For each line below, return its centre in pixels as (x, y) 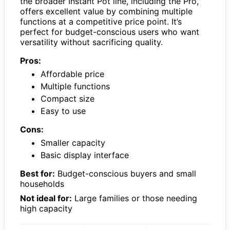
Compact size (68, 99)
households (42, 184)
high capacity (46, 209)
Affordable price (72, 74)
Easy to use (63, 111)
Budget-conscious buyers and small (126, 174)
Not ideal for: (46, 198)
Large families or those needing (135, 198)
